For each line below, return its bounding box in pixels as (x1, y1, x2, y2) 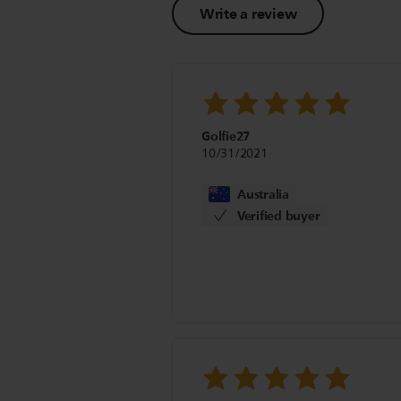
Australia (237, 183, 289, 206)
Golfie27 (201, 125, 251, 149)
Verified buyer (236, 204, 320, 227)
